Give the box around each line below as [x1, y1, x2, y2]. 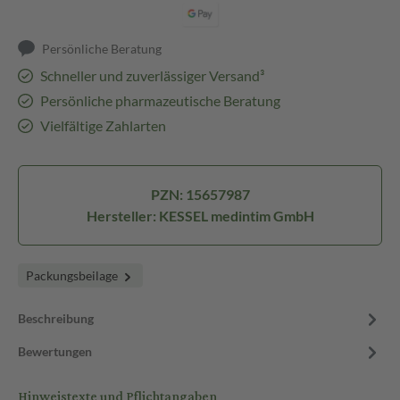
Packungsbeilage [26, 268, 121, 283]
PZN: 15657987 [150, 186, 250, 203]
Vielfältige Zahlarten [39, 117, 166, 134]
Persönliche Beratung [42, 41, 162, 56]
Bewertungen [18, 344, 92, 359]
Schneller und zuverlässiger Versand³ [39, 67, 264, 84]
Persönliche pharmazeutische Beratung [39, 92, 280, 109]
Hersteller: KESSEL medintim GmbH [86, 207, 314, 224]
